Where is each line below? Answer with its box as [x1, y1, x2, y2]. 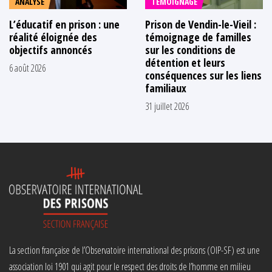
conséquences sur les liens [145, 67, 262, 83]
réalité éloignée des [9, 29, 97, 44]
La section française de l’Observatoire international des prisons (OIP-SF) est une [9, 243, 260, 257]
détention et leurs [145, 55, 225, 70]
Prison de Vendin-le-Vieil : [145, 16, 256, 32]
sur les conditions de [145, 42, 236, 57]
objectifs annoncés [9, 42, 92, 57]
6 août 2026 [9, 61, 46, 75]
